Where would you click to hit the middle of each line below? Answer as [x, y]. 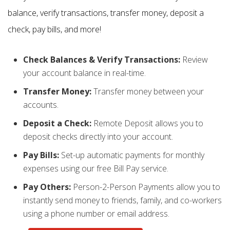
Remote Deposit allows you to [148, 123]
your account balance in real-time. [84, 73]
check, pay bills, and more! [54, 29]
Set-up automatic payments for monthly [133, 155]
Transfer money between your [149, 91]
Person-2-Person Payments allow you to [147, 187]
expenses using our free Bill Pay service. [96, 168]
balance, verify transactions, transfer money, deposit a [106, 13]
